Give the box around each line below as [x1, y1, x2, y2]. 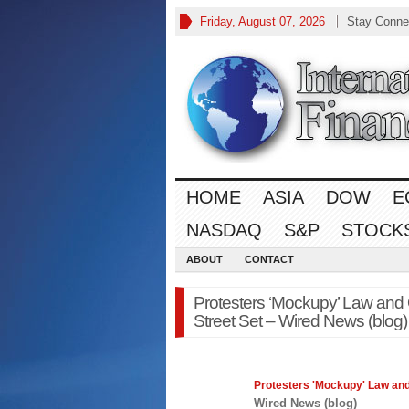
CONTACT [245, 254, 294, 265]
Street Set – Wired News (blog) [194, 311, 407, 330]
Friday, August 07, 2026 [200, 15, 325, 28]
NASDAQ [186, 220, 262, 240]
